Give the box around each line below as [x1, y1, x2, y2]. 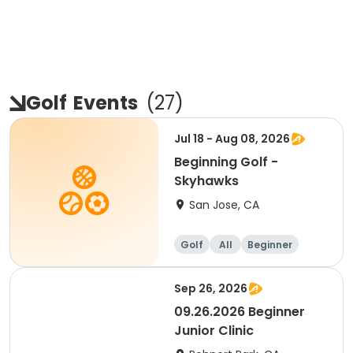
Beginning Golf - [174, 153, 278, 171]
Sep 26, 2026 [174, 281, 247, 296]
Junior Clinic [174, 321, 254, 340]
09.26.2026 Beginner [174, 303, 305, 321]
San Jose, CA [189, 197, 259, 213]
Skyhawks [174, 172, 239, 190]
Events [73, 90, 138, 116]
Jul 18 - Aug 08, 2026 [174, 131, 290, 147]
